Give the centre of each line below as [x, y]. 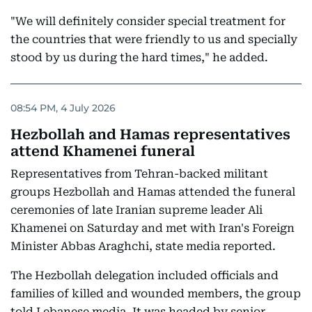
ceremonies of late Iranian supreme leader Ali [136, 210]
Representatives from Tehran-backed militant [139, 174]
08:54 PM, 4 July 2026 [63, 108]
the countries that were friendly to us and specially [154, 39]
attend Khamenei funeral [103, 151]
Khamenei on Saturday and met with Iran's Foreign [153, 228]
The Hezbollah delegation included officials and [145, 275]
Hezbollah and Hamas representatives [150, 134]
